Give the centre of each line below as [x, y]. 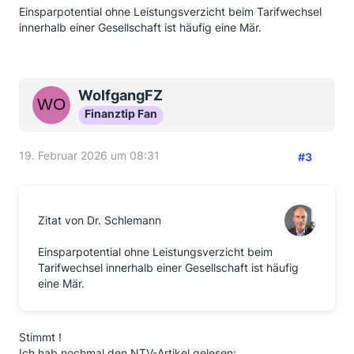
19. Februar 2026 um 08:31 [89, 155]
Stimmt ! [40, 337]
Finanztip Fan [121, 113]
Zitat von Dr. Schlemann [100, 220]
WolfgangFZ [121, 95]
